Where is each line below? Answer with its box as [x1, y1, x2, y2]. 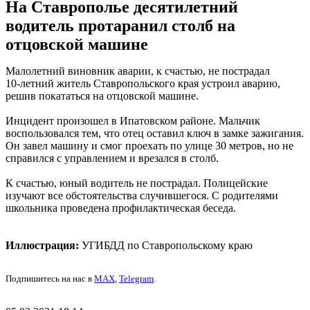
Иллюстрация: [6, 239, 79, 252]
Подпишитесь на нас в [6, 273, 94, 284]
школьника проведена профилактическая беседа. [6, 202, 236, 215]
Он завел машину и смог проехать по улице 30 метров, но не [6, 140, 293, 152]
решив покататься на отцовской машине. [6, 90, 199, 102]
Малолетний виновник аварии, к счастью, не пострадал [6, 65, 270, 77]
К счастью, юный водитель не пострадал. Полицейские [6, 177, 268, 190]
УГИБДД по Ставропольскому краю [79, 239, 253, 252]
